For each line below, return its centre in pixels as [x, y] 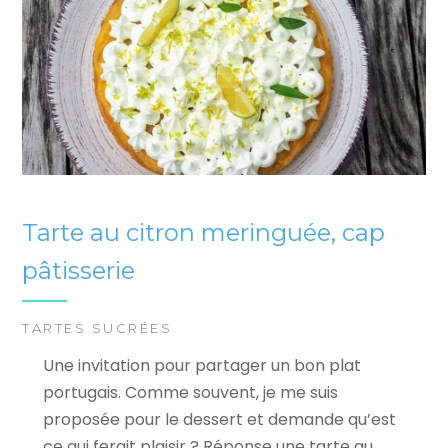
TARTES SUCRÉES [97, 327]
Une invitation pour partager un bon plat [201, 365]
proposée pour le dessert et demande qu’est [219, 419]
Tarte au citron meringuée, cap [204, 233]
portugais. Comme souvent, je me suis [190, 392]
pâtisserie [79, 271]
